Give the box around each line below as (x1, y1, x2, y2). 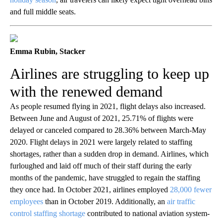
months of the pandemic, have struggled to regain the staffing (10, 173, 200, 182)
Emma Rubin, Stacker (10, 47, 85, 56)
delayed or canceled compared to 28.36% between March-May (10, 126, 206, 135)
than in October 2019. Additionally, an (43, 197, 167, 206)
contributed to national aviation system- (85, 209, 210, 218)
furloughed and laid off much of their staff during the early (10, 162, 192, 170)
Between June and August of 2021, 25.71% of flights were (10, 114, 193, 123)
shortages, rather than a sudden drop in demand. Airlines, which (10, 150, 209, 159)
